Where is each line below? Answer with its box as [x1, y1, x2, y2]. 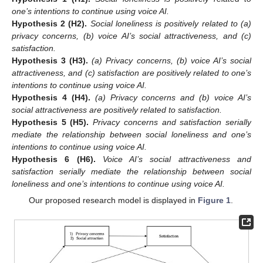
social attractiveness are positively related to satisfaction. [12, 105, 222, 114]
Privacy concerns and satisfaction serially [93, 117, 252, 127]
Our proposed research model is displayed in [28, 195, 198, 205]
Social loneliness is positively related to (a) [90, 19, 252, 28]
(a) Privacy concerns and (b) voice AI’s [95, 93, 252, 102]
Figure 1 [197, 195, 231, 205]
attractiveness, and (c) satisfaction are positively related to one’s [12, 68, 251, 77]
